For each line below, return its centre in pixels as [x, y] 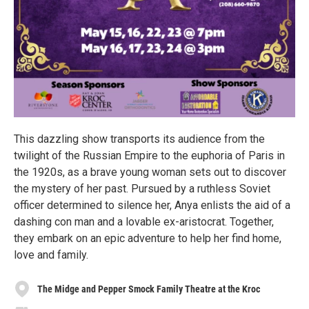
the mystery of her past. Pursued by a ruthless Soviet [142, 189]
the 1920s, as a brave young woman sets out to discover [150, 172]
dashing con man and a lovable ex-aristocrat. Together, [144, 222]
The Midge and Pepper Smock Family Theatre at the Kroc [149, 289]
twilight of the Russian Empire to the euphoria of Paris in [149, 156]
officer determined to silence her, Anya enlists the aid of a [152, 205]
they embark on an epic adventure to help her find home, [148, 238]
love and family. [51, 255]
